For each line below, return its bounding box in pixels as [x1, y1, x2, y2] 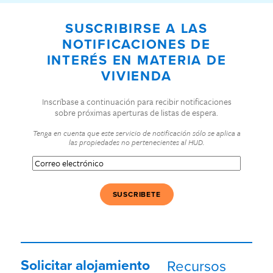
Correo [31, 154, 57, 168]
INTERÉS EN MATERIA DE [46, 50, 227, 71]
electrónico [31, 165, 73, 179]
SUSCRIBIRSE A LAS [65, 18, 208, 39]
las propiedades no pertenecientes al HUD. [69, 136, 204, 148]
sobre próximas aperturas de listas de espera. [55, 106, 218, 119]
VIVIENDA [101, 66, 172, 87]
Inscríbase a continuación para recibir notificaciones [41, 95, 232, 108]
